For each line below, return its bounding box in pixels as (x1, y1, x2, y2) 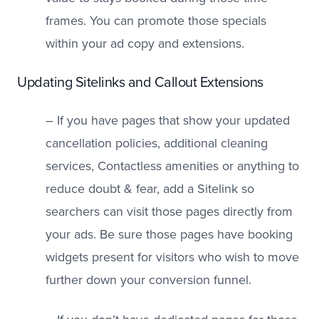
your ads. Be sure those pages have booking (46, 225, 293, 244)
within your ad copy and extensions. (46, 34, 248, 53)
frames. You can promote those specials (46, 11, 266, 30)
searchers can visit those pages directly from (46, 202, 293, 221)
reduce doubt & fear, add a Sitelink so (46, 179, 254, 198)
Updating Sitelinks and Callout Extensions (17, 71, 263, 93)
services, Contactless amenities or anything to (46, 157, 299, 175)
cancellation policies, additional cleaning (46, 134, 268, 152)
